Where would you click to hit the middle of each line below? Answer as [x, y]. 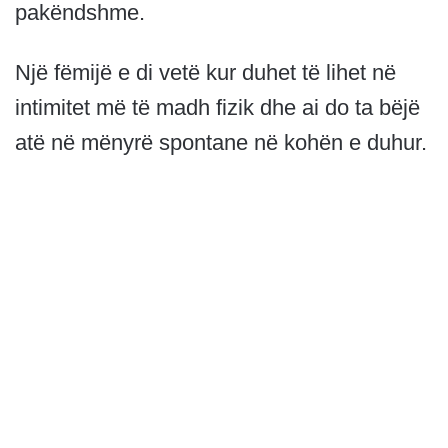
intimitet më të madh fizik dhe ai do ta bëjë [217, 108]
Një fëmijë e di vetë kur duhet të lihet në [205, 73]
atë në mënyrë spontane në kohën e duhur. [221, 143]
